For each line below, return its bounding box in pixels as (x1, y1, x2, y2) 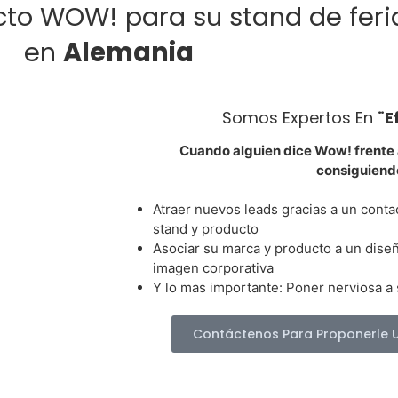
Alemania (62, 35, 194, 71)
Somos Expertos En (221, 107, 378, 130)
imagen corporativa (153, 259, 274, 277)
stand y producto (153, 220, 259, 238)
